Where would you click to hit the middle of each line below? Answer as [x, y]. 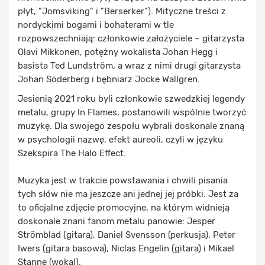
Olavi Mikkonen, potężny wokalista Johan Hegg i [118, 52]
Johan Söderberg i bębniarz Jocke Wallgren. [109, 79]
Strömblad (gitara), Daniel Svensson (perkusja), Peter [127, 235]
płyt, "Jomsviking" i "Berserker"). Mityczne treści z [122, 11]
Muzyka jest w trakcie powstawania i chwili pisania [123, 180]
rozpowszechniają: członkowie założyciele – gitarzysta [131, 38]
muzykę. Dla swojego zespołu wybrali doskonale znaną [131, 126]
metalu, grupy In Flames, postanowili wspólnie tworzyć [132, 112]
